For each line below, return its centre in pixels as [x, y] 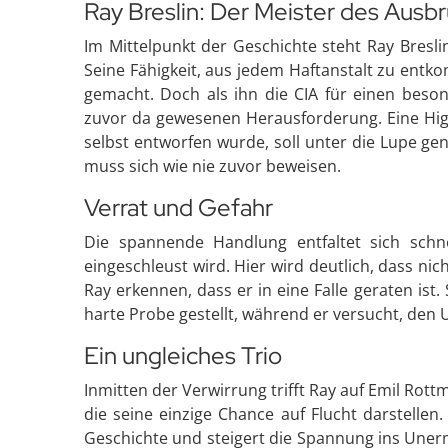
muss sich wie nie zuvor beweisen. [212, 166]
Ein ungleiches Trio [183, 355]
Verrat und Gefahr [178, 207]
